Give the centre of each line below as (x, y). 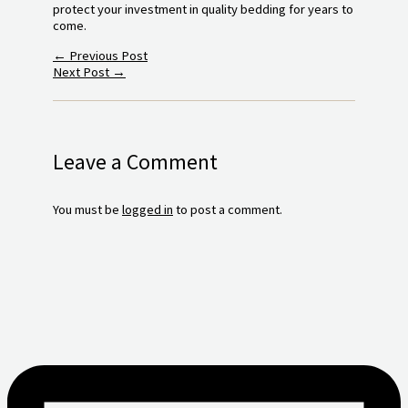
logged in (148, 209)
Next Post (82, 71)
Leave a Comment (135, 162)
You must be (87, 209)
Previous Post (107, 55)
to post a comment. (228, 209)
